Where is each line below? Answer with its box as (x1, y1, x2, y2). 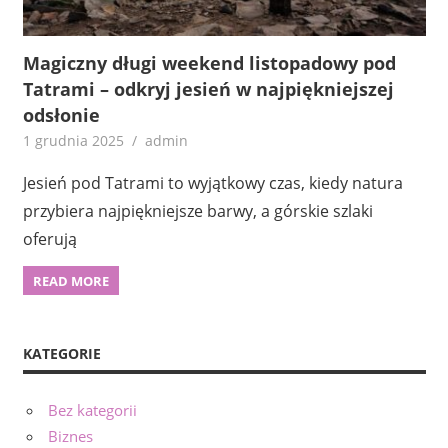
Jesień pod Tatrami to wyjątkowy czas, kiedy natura (22, 171, 403, 194)
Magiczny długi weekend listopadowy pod (22, 50, 396, 75)
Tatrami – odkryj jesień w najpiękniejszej (22, 76, 394, 101)
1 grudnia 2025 (22, 130, 124, 150)
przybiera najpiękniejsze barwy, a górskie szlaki (22, 199, 373, 222)
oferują (22, 227, 77, 250)
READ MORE (32, 271, 109, 290)
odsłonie (22, 102, 100, 127)
